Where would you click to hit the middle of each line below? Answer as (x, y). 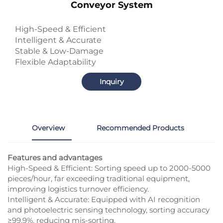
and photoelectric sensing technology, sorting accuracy (109, 210)
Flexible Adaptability (56, 62)
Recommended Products (140, 128)
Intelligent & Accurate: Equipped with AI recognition (104, 200)
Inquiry (111, 82)
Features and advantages (55, 158)
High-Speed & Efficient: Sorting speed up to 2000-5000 (109, 168)
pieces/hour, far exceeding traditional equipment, (99, 179)
